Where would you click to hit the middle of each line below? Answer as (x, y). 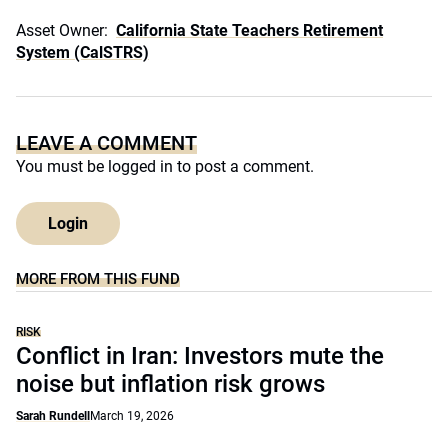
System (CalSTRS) (82, 52)
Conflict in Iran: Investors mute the (200, 356)
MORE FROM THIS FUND (98, 279)
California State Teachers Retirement (249, 30)
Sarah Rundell (53, 416)
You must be (62, 166)
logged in (140, 166)
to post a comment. (243, 166)
